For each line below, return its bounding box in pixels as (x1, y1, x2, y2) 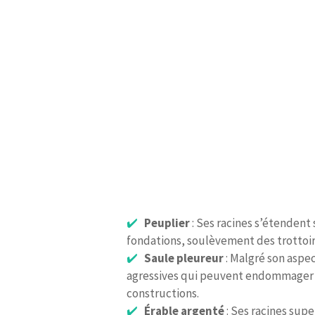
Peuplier (143, 215, 190, 231)
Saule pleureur (143, 250, 224, 266)
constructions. (127, 285, 199, 302)
